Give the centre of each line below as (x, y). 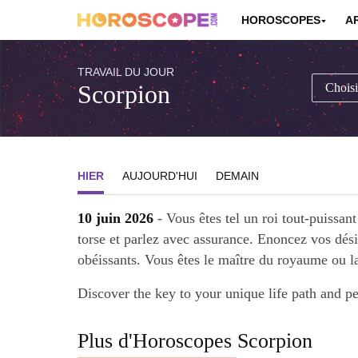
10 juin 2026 (115, 218)
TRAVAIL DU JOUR (126, 72)
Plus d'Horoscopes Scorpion (195, 340)
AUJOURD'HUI (160, 176)
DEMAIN (238, 176)
